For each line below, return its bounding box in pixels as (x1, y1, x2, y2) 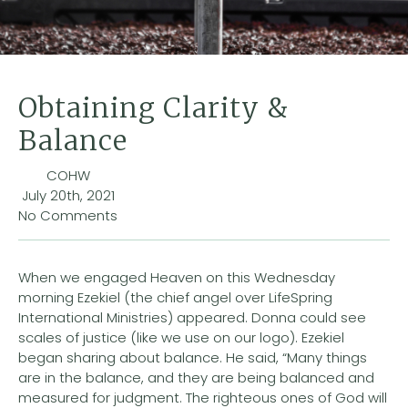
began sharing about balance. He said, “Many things (18, 348, 367, 367)
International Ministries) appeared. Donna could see (18, 308, 366, 327)
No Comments (18, 206, 117, 225)
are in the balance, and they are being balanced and (18, 368, 374, 387)
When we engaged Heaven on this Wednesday (18, 268, 335, 287)
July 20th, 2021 (21, 186, 115, 205)
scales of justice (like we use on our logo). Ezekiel (18, 328, 344, 347)
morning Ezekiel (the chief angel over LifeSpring (18, 288, 332, 307)
